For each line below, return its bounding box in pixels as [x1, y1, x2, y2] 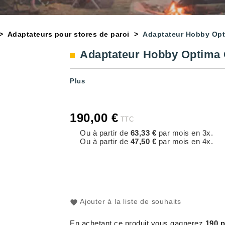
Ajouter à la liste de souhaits [80, 197, 181, 206]
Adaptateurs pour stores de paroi [7, 30, 130, 38]
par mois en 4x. [156, 137, 213, 146]
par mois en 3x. [156, 128, 213, 137]
